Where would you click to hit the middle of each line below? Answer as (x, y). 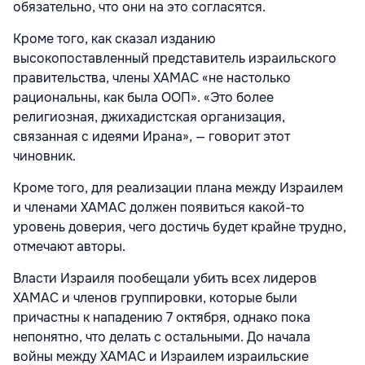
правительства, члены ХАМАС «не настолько (152, 78)
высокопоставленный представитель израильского (175, 59)
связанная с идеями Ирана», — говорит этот (152, 137)
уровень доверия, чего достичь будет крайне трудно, (180, 227)
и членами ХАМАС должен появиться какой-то (159, 208)
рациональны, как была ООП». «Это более (143, 98)
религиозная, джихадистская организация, (149, 117)
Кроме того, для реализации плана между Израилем (178, 188)
